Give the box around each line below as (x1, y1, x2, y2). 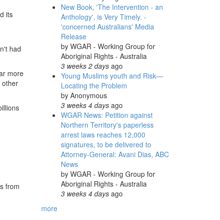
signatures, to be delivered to (60, 139, 151, 149)
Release (60, 31, 86, 41)
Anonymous (70, 90, 107, 100)
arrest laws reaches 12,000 (60, 130, 145, 139)
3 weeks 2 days (60, 61, 109, 71)
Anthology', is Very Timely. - (60, 12, 146, 22)
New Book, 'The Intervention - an (60, 2, 163, 12)
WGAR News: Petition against (60, 110, 153, 120)
